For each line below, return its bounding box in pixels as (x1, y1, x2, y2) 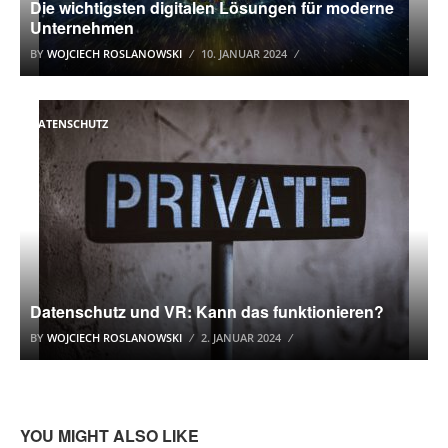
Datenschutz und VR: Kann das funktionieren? (30, 300, 384, 323)
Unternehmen (30, 16, 134, 39)
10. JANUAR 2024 (201, 46, 287, 61)
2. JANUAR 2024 (201, 330, 281, 345)
